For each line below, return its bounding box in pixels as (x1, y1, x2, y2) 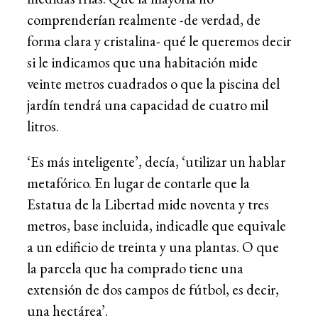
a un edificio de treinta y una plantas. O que (27, 237, 279, 257)
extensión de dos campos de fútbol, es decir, (27, 280, 279, 300)
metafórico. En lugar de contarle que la (27, 173, 250, 193)
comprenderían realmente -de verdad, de (27, 9, 261, 29)
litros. (27, 116, 59, 136)
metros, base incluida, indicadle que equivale (27, 216, 286, 236)
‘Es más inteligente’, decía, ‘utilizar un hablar (27, 152, 285, 172)
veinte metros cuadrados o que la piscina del (27, 73, 280, 93)
